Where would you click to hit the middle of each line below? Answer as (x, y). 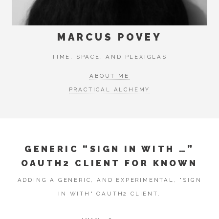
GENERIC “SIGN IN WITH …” (109, 149)
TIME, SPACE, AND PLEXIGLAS (109, 56)
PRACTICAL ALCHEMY (109, 90)
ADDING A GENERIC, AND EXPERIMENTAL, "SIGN (109, 180)
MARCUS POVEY (109, 37)
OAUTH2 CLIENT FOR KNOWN (109, 163)
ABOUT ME (109, 76)
